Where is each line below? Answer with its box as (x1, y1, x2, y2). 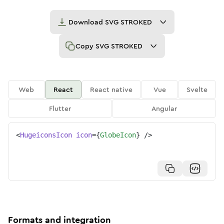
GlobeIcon (100, 131, 136, 139)
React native (90, 84, 133, 94)
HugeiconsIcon (20, 131, 72, 139)
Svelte (186, 84, 208, 94)
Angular (151, 103, 177, 113)
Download (68, 17, 105, 27)
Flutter (49, 103, 71, 113)
